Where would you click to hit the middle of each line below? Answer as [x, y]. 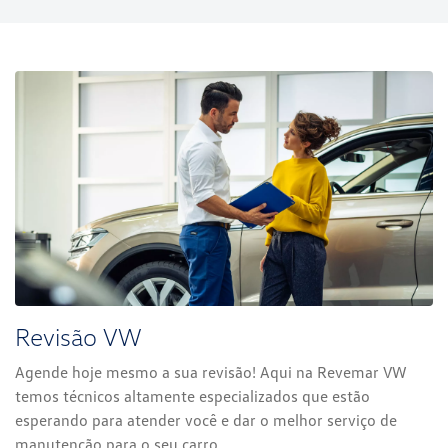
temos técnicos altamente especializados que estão [192, 396]
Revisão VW [78, 337]
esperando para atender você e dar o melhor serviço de [206, 420]
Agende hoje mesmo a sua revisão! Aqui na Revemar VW [211, 372]
